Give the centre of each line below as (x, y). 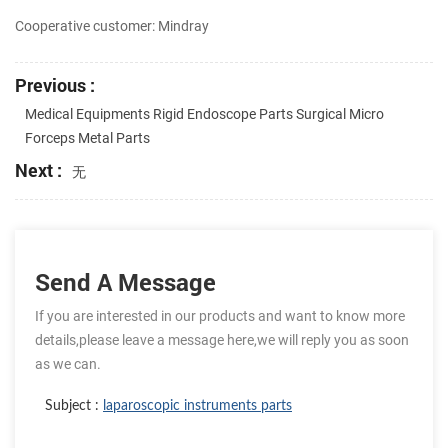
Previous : (55, 85)
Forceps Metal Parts (87, 138)
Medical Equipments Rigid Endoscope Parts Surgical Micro (204, 114)
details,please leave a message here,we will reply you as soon (222, 340)
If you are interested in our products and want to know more (220, 316)
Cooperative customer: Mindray (112, 26)
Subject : (74, 406)
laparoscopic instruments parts (197, 406)
